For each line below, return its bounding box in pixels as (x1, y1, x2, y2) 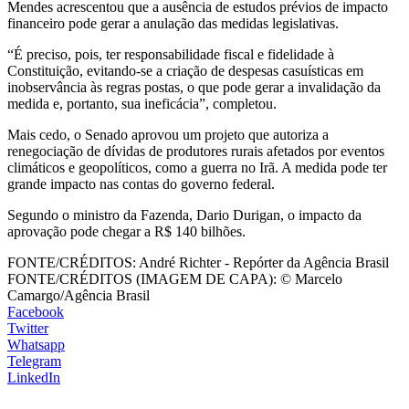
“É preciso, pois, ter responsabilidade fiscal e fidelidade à (7, 46, 334, 62)
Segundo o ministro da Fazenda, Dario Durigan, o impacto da (7, 206, 362, 223)
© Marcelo (277, 270, 342, 287)
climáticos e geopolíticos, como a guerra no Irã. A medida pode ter (7, 159, 387, 175)
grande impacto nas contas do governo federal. (7, 175, 278, 192)
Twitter (7, 320, 48, 336)
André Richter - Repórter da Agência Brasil (136, 254, 389, 270)
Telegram (7, 352, 61, 369)
